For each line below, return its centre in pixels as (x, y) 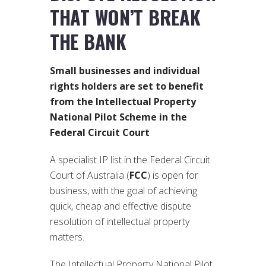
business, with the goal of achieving (123, 190)
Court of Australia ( (90, 175)
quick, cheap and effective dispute (121, 206)
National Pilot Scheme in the (118, 117)
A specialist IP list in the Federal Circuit (130, 159)
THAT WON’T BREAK (125, 17)
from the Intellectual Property (123, 101)
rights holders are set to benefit (127, 86)
